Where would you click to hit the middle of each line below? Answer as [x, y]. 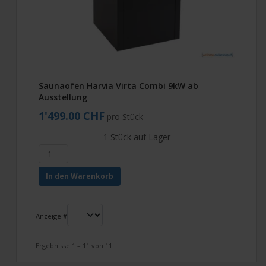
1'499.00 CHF [72, 116]
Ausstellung [63, 97]
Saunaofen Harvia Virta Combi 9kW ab [118, 86]
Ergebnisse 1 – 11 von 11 [74, 246]
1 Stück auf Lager [137, 137]
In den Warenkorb [80, 176]
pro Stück [125, 117]
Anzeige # [51, 216]
